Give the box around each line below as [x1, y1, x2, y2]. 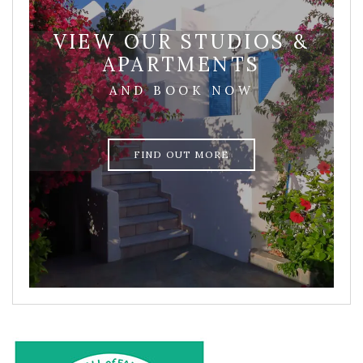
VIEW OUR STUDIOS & [53, 29, 310, 54]
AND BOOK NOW [109, 83, 254, 98]
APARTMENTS [102, 52, 261, 77]
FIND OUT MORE [133, 148, 230, 160]
